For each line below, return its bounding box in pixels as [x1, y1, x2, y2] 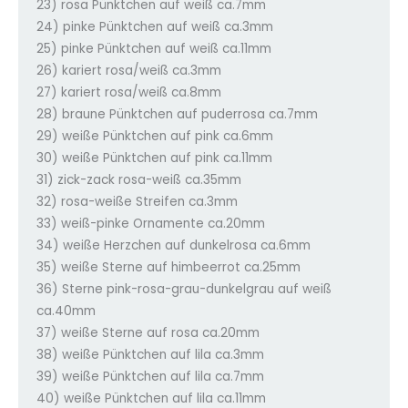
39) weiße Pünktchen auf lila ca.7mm [36, 367, 264, 385]
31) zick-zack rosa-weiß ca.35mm [36, 170, 241, 189]
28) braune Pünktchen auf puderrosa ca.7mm [36, 105, 318, 123]
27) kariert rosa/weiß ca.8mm [36, 83, 221, 101]
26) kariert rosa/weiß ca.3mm [36, 61, 221, 79]
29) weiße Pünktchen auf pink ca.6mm [36, 127, 273, 145]
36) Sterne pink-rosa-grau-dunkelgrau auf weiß [36, 280, 331, 298]
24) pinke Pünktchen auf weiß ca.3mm [36, 17, 273, 36]
